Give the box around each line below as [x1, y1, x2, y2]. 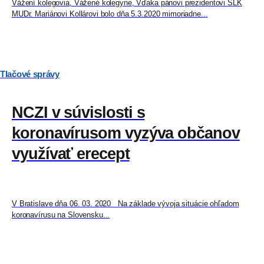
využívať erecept [12, 145, 130, 163]
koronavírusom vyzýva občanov [12, 124, 240, 143]
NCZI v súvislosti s [12, 104, 145, 122]
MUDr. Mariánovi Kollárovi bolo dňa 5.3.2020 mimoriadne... [12, 9, 208, 19]
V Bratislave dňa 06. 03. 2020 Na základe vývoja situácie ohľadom [12, 199, 239, 209]
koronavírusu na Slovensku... [12, 210, 110, 220]
